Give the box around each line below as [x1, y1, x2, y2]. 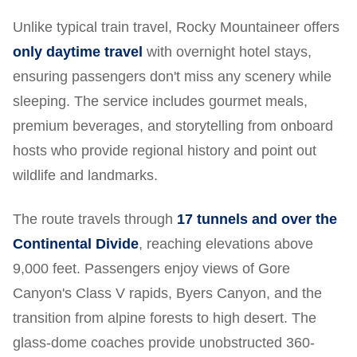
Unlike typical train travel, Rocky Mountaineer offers [13, 19, 339, 36]
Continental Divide [13, 236, 139, 253]
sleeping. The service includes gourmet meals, [13, 93, 308, 110]
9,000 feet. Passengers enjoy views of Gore [13, 261, 290, 277]
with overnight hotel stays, [143, 44, 312, 61]
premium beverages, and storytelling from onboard [13, 118, 333, 135]
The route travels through [13, 211, 177, 228]
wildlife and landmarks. [13, 167, 158, 184]
